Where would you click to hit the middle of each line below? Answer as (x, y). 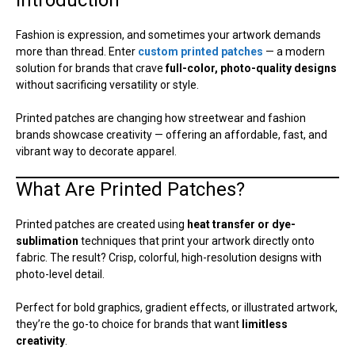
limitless (265, 324)
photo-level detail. (60, 274)
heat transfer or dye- (241, 224)
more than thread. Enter (77, 51)
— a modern (294, 51)
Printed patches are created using (101, 224)
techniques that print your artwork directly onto (197, 240)
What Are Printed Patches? (130, 189)
